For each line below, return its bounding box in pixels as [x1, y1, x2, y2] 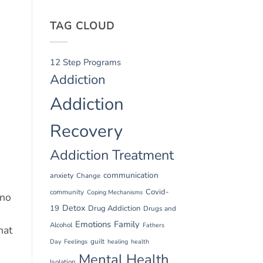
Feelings [63, 237, 87, 246]
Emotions [75, 218, 111, 230]
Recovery [49, 119, 123, 143]
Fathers [142, 220, 164, 230]
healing [107, 237, 128, 246]
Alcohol [49, 220, 72, 230]
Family [113, 218, 140, 230]
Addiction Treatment [49, 145, 174, 164]
